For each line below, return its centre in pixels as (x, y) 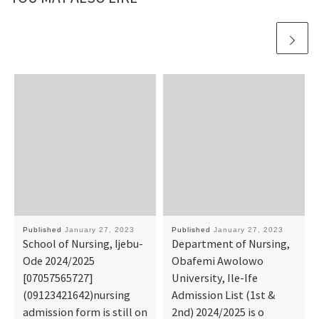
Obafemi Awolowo (217, 260)
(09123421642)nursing (76, 294)
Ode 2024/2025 (58, 260)
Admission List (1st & (223, 294)
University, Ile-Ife (214, 277)
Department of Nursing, (230, 243)
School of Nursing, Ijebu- (83, 243)
